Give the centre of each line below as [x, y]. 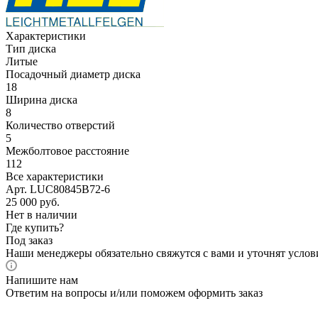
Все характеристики [55, 176]
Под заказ [29, 240]
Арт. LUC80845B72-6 [58, 189]
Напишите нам [42, 280]
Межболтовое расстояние [67, 150]
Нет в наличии [42, 214]
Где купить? [35, 227]
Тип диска [31, 48]
